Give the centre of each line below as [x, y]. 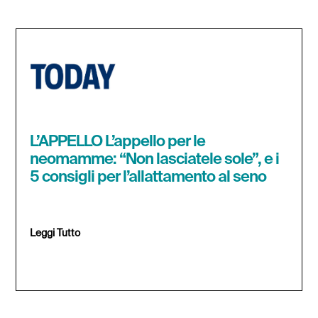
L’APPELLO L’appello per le [118, 142]
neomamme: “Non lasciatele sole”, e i [155, 160]
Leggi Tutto [55, 234]
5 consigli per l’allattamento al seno [148, 178]
